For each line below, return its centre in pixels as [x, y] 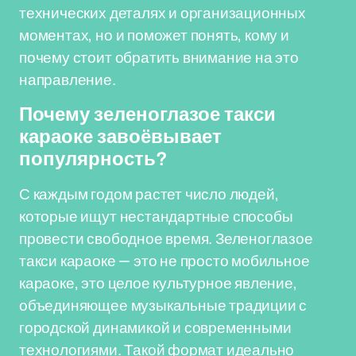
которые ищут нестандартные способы [156, 216]
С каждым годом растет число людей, [149, 194]
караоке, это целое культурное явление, [158, 283]
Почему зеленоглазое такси [147, 114]
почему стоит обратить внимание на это [159, 57]
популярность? [93, 159]
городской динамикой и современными [155, 327]
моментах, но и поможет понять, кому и [154, 35]
